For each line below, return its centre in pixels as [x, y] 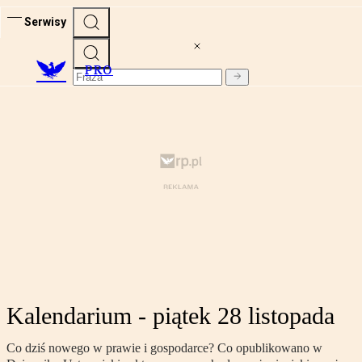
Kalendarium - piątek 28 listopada [170, 316]
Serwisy [45, 21]
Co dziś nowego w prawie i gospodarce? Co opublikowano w [164, 348]
